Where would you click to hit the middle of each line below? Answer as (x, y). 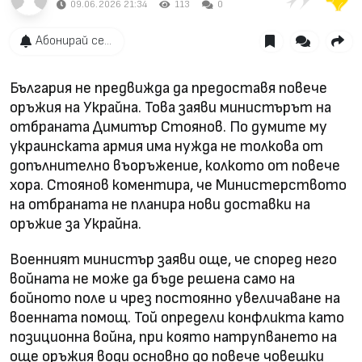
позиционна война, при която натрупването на (173, 337)
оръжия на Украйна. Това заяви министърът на (170, 107)
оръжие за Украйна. (76, 224)
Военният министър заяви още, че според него (173, 259)
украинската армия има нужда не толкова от (166, 146)
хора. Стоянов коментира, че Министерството (178, 185)
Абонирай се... (73, 41)
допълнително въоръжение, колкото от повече (175, 166)
